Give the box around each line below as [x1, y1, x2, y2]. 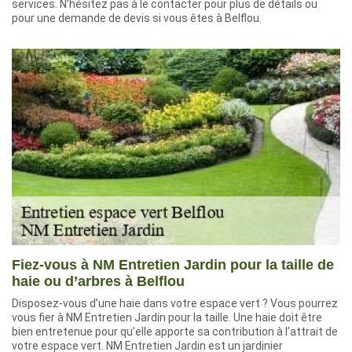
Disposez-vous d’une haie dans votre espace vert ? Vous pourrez [12, 297, 338, 310]
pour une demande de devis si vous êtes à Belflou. [12, 12, 262, 24]
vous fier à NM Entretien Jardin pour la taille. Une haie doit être [12, 311, 322, 324]
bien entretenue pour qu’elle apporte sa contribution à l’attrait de [12, 325, 338, 338]
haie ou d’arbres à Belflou [12, 273, 185, 289]
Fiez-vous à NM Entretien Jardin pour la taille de [12, 257, 334, 273]
